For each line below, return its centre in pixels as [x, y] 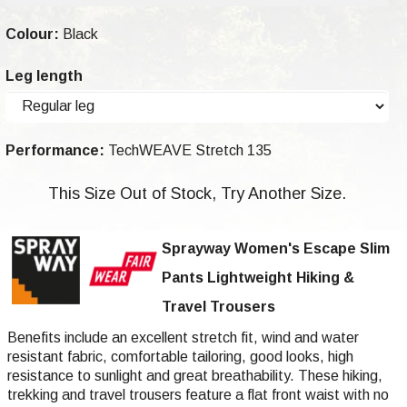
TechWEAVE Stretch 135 [188, 150]
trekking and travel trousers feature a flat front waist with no [198, 394]
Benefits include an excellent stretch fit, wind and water [183, 337]
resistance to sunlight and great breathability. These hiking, [195, 375]
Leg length [44, 75]
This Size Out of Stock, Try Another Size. [197, 193]
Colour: [32, 34]
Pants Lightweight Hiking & [258, 277]
